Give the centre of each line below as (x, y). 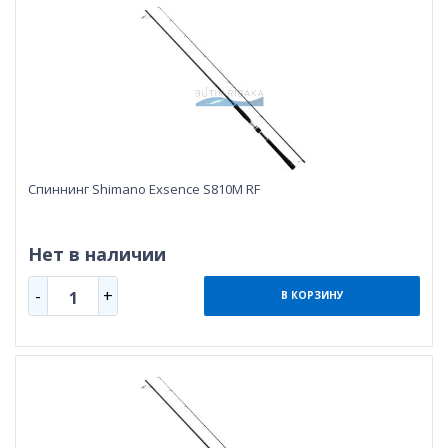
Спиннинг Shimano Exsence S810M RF (144, 188)
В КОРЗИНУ (312, 295)
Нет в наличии (97, 253)
